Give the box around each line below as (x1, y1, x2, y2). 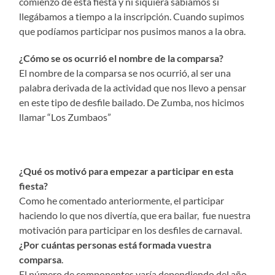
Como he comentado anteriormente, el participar (19, 194, 225, 206)
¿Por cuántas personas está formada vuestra (19, 238, 212, 250)
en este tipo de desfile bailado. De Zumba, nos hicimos (19, 96, 245, 108)
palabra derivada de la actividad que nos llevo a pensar (19, 81, 247, 93)
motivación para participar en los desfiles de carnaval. (19, 223, 242, 236)
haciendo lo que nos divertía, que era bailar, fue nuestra (19, 209, 251, 221)
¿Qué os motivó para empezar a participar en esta (19, 165, 234, 177)
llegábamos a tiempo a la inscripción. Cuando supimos (19, 10, 245, 22)
